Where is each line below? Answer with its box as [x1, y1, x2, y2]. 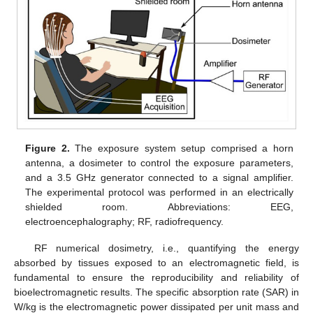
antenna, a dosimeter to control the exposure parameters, [25, 157, 293, 169]
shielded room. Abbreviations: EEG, [25, 201, 293, 213]
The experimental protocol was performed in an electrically [25, 187, 293, 198]
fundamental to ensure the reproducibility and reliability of [14, 272, 299, 284]
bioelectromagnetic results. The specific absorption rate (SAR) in [14, 286, 299, 298]
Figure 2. [25, 143, 70, 154]
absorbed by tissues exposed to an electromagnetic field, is [14, 257, 299, 269]
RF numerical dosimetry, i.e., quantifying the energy [34, 242, 299, 254]
